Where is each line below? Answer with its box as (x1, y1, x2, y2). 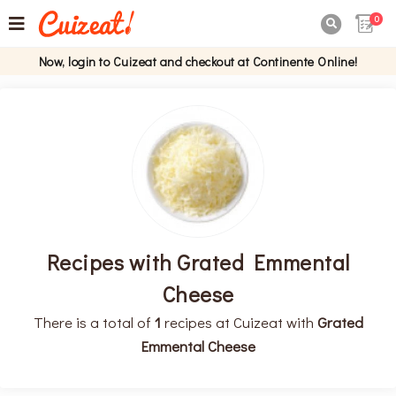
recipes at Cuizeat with (160, 311, 317, 331)
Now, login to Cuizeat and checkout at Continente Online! (38, 53, 358, 70)
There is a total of (33, 311, 155, 331)
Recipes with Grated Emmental (46, 247, 350, 276)
